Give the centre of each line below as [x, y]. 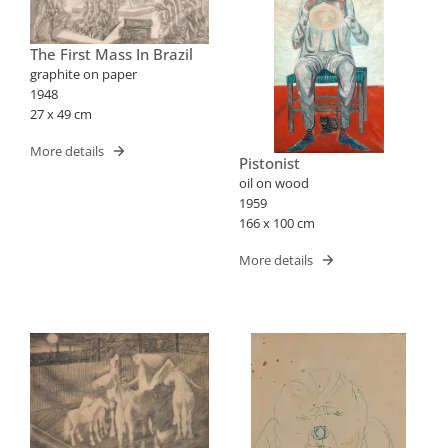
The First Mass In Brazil [111, 54]
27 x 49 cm [61, 114]
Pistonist [269, 163]
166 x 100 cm [277, 223]
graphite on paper [83, 74]
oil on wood [274, 183]
